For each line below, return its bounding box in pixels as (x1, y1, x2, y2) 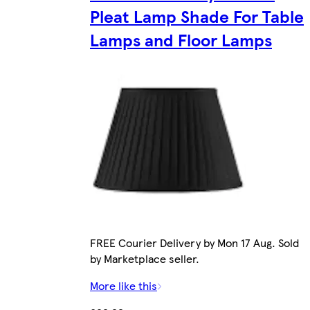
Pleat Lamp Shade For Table (90, 3, 304, 28)
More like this (90, 277, 157, 294)
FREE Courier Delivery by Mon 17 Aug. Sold (90, 235, 299, 251)
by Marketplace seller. (90, 250, 199, 267)
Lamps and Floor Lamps (90, 27, 272, 51)
